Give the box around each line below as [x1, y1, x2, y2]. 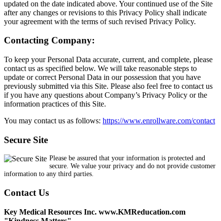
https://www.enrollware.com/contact [103, 116, 215, 125]
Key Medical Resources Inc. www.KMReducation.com [4, 207, 185, 216]
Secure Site [4, 134, 48, 145]
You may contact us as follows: [4, 116, 103, 125]
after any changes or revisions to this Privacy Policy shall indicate [4, 8, 207, 17]
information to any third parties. [4, 170, 94, 178]
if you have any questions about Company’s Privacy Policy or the [4, 90, 207, 99]
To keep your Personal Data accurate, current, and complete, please [4, 55, 213, 64]
